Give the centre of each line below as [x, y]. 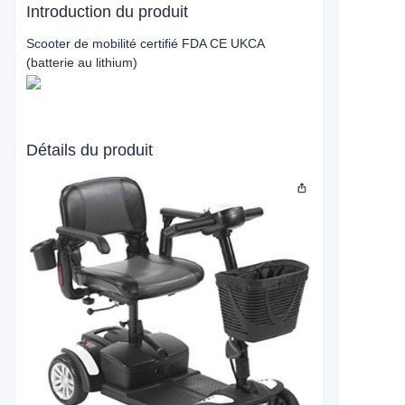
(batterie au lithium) [82, 62]
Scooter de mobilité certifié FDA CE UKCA [145, 43]
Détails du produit [89, 150]
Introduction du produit [107, 12]
